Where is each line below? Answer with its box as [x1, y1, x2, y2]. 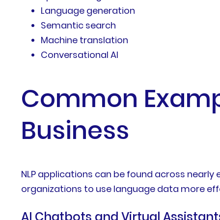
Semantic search [41, 19, 116, 32]
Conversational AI [41, 49, 119, 61]
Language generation [41, 4, 136, 17]
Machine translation [41, 34, 129, 47]
